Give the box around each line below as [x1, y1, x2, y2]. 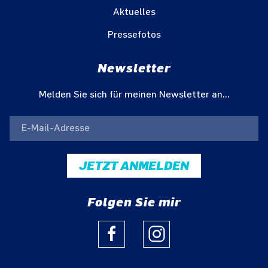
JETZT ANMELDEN [79, 158, 189, 173]
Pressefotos [107, 30, 161, 39]
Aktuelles [112, 7, 156, 17]
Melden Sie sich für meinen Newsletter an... [38, 90, 230, 99]
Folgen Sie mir [87, 194, 181, 209]
